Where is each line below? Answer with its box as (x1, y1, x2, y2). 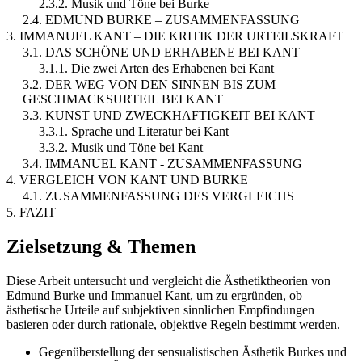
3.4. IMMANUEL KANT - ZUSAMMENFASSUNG (23, 157, 302, 171)
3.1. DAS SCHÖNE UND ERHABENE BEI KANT (23, 45, 300, 60)
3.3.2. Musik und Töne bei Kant (39, 141, 203, 155)
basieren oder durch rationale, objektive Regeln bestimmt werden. (6, 318, 340, 332)
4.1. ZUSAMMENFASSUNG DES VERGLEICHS (23, 189, 294, 204)
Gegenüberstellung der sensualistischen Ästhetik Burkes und (39, 345, 347, 360)
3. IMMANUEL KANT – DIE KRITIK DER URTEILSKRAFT (6, 29, 343, 44)
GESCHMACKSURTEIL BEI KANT (23, 92, 223, 107)
